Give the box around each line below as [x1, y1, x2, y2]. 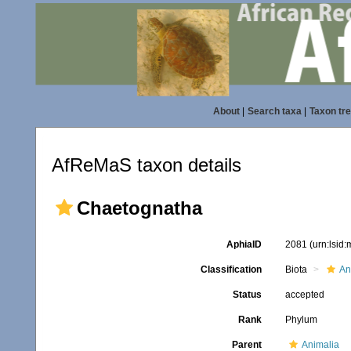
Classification [200, 264, 262, 275]
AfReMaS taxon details [52, 154, 241, 175]
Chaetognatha [77, 197, 202, 219]
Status [232, 289, 262, 300]
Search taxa [247, 106, 302, 117]
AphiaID [226, 239, 262, 250]
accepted [284, 289, 324, 300]
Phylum [284, 314, 317, 325]
